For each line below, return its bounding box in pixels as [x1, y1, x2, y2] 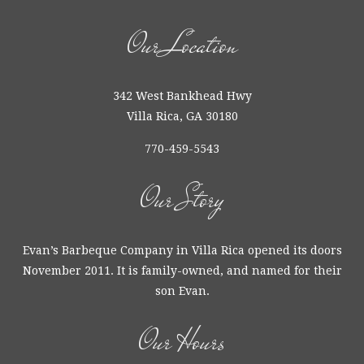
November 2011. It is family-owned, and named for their [22, 264, 342, 277]
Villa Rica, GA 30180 [126, 110, 238, 123]
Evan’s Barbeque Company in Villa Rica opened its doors [22, 244, 342, 257]
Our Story [141, 178, 223, 221]
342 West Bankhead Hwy [112, 89, 252, 102]
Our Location [127, 24, 237, 67]
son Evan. [154, 284, 210, 297]
